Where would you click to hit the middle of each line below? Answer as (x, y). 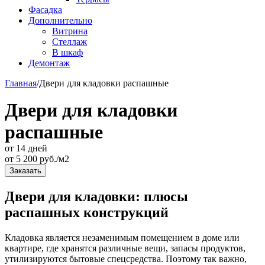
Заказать (25, 171)
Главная (21, 83)
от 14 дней (26, 148)
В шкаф (67, 52)
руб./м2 (53, 159)
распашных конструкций (87, 212)
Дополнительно (60, 20)
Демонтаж (49, 63)
